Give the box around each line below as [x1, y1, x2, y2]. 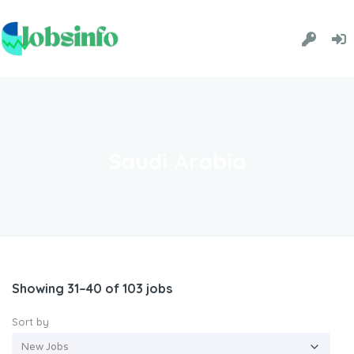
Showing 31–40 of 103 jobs [12, 280, 172, 296]
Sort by [12, 314, 49, 328]
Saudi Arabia [108, 147, 246, 175]
